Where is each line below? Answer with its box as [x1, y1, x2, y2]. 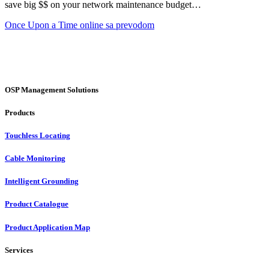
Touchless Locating [5, 130, 70, 140]
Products [5, 107, 35, 117]
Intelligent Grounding [5, 177, 79, 186]
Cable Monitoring [5, 154, 65, 163]
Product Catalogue [5, 199, 68, 209]
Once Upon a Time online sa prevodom [5, 20, 154, 31]
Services [5, 245, 33, 255]
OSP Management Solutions [5, 85, 98, 94]
